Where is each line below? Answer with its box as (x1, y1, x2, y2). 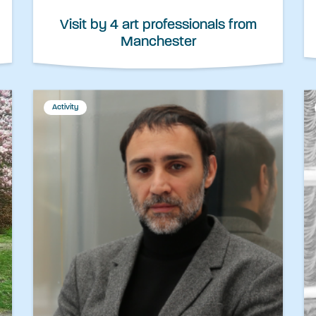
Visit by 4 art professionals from (59, 18, 257, 33)
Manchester (120, 35, 196, 50)
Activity (52, 104, 78, 112)
